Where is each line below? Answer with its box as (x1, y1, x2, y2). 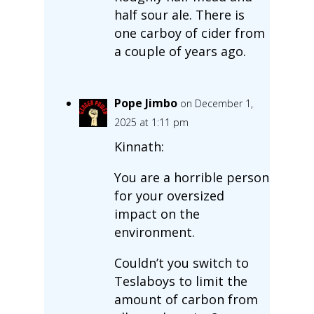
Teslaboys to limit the (114, 272, 247, 289)
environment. (114, 223, 195, 240)
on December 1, (179, 96, 253, 110)
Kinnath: (114, 137, 164, 155)
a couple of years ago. (114, 42, 246, 60)
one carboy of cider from (114, 24, 265, 41)
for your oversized (114, 186, 224, 204)
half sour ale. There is (114, 6, 245, 23)
